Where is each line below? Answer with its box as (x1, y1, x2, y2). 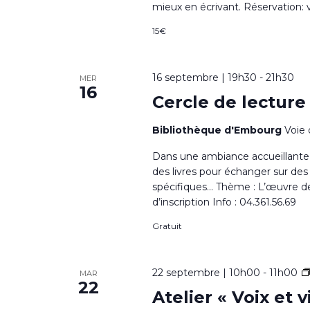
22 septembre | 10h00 (152, 266, 260, 279)
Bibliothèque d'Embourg (152, 124, 284, 136)
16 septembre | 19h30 (152, 71, 257, 84)
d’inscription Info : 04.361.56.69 (152, 196, 296, 208)
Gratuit (152, 221, 182, 231)
